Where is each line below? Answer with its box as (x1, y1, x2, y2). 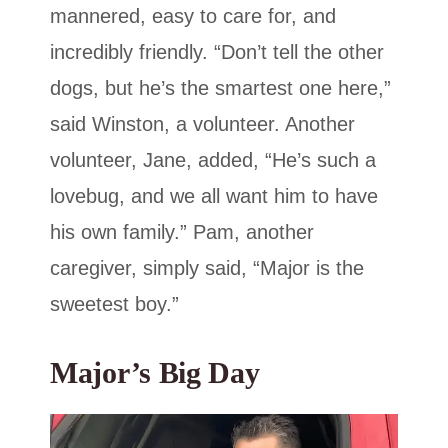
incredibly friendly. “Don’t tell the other (50, 41, 384, 64)
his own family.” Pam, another (50, 221, 314, 244)
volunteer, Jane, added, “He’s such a (50, 149, 376, 172)
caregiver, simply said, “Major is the (50, 257, 364, 280)
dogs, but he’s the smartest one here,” (50, 77, 391, 100)
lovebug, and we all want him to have (50, 185, 378, 208)
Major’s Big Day (50, 356, 260, 390)
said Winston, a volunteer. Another (50, 113, 355, 136)
